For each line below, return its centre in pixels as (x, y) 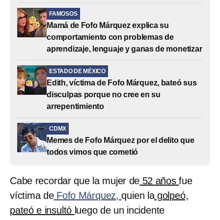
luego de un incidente (120, 210)
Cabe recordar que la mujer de (75, 180)
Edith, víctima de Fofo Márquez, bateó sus (122, 82)
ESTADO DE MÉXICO (77, 71)
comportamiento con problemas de (110, 37)
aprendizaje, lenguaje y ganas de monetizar (124, 49)
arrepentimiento (76, 106)
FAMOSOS (63, 14)
